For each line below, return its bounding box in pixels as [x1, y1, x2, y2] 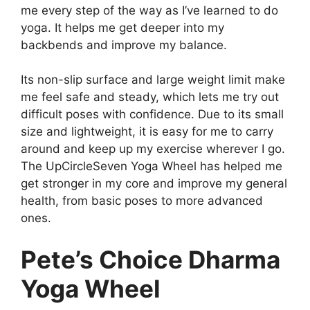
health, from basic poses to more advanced [21, 194, 263, 208]
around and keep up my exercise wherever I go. [21, 142, 285, 156]
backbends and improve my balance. [21, 37, 227, 52]
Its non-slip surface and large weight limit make [21, 73, 285, 87]
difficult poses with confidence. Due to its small [21, 107, 284, 122]
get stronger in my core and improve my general [21, 176, 287, 191]
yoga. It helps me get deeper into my [21, 20, 224, 35]
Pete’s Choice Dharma [21, 244, 280, 274]
